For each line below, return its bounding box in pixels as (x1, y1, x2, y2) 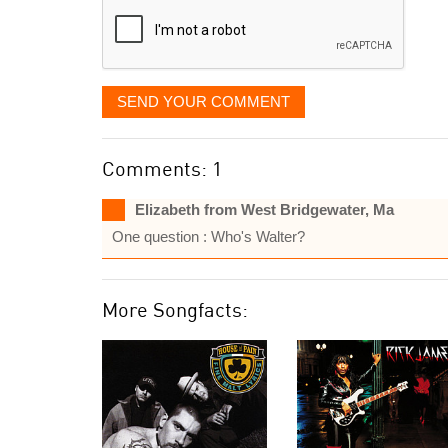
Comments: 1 (102, 156, 222, 181)
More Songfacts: (102, 297, 248, 322)
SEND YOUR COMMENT (117, 93, 290, 110)
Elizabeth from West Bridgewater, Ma (135, 201, 394, 218)
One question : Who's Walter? (112, 228, 305, 245)
